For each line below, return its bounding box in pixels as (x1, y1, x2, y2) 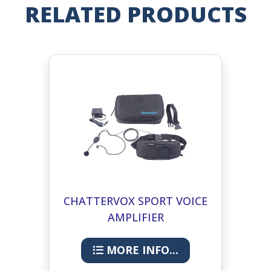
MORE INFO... (103, 243, 178, 258)
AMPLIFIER (107, 209, 164, 224)
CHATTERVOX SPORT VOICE (64, 193, 207, 208)
